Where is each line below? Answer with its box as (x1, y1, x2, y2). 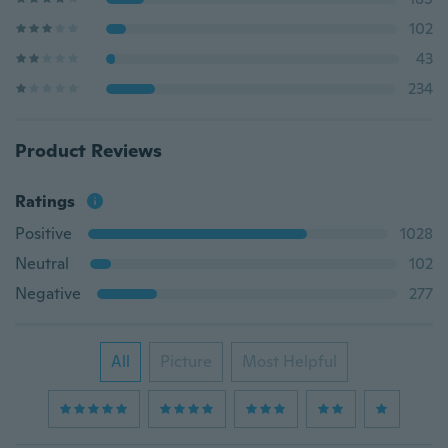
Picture (160, 351, 212, 372)
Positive (15, 223, 72, 244)
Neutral (15, 253, 69, 274)
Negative (15, 283, 81, 304)
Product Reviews (15, 139, 162, 162)
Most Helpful (242, 351, 337, 372)
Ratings (15, 191, 75, 212)
